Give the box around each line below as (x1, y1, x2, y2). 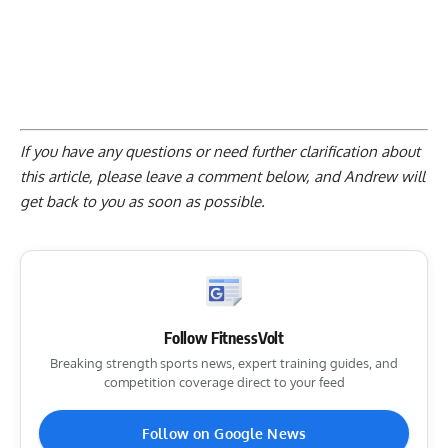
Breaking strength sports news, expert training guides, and (50, 354, 398, 371)
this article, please (20, 166, 145, 186)
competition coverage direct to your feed (103, 373, 345, 390)
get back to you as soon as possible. (20, 191, 265, 211)
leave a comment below (145, 166, 306, 186)
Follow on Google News (142, 424, 306, 442)
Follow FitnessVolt (163, 327, 285, 348)
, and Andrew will (306, 166, 425, 186)
